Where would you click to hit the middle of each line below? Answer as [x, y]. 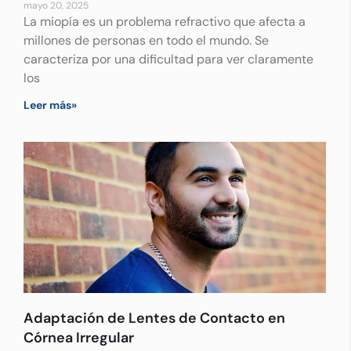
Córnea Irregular [79, 338]
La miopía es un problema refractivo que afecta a [165, 22]
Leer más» [50, 105]
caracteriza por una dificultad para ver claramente [168, 59]
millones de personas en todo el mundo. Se [146, 40]
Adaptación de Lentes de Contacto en [154, 318]
